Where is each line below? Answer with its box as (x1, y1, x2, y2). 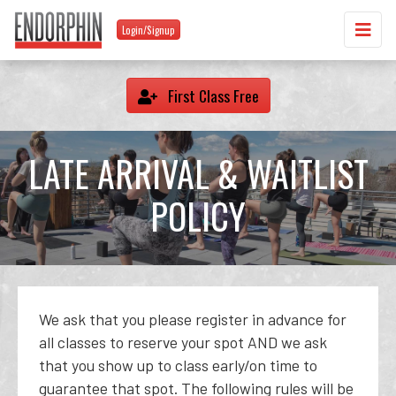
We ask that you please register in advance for (39, 309, 346, 329)
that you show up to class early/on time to (39, 355, 317, 375)
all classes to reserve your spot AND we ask (39, 332, 327, 352)
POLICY (150, 189, 246, 242)
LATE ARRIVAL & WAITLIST (27, 147, 369, 200)
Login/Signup (121, 22, 175, 37)
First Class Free (164, 84, 259, 107)
